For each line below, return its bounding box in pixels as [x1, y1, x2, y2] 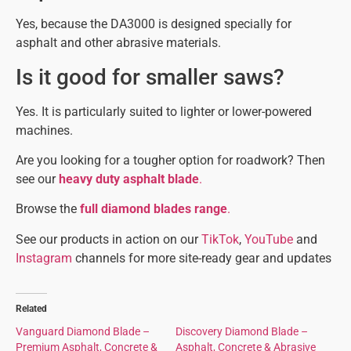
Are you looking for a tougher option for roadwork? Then [16, 153, 325, 168]
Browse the [16, 201, 80, 217]
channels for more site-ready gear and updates [72, 250, 331, 266]
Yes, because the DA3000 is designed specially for [16, 16, 291, 32]
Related [16, 302, 47, 314]
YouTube [244, 231, 293, 247]
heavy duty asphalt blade [59, 172, 199, 187]
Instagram [16, 250, 72, 266]
